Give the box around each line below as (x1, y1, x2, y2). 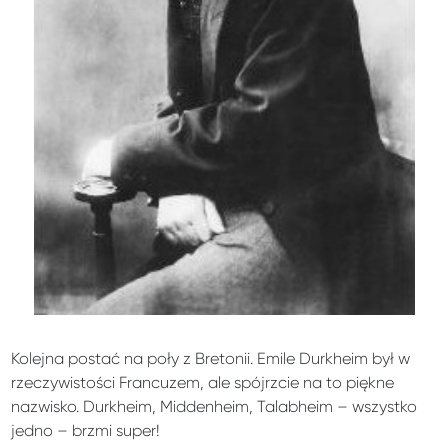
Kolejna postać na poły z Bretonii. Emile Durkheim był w (11, 348, 411, 368)
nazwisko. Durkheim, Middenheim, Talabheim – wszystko (11, 396, 418, 416)
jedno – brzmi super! (11, 420, 161, 440)
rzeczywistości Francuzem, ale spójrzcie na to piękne (11, 372, 395, 392)
